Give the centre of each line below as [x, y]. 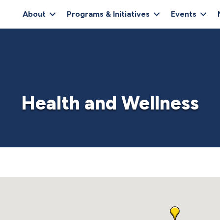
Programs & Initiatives [108, 14]
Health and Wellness [110, 103]
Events [184, 14]
